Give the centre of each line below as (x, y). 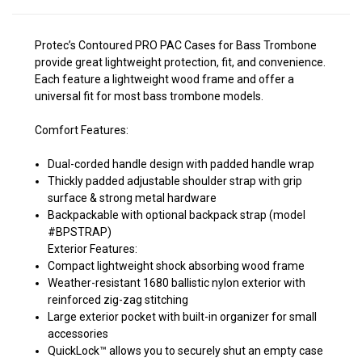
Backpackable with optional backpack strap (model (177, 215)
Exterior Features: (93, 248)
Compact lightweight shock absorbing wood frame (177, 265)
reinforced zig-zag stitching (118, 299)
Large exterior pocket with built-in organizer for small (183, 316)
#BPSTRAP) (80, 232)
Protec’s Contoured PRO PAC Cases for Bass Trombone (176, 45)
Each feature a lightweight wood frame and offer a (164, 79)
